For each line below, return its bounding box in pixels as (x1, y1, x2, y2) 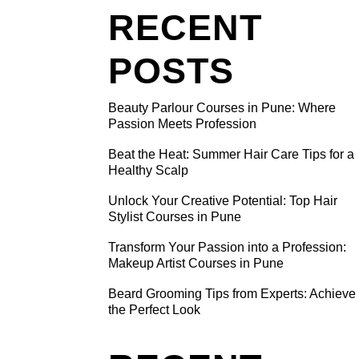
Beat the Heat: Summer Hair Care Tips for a (107, 147, 354, 161)
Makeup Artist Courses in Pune (107, 256, 284, 270)
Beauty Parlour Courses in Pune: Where (107, 101, 336, 115)
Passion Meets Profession (107, 117, 256, 131)
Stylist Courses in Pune (107, 210, 241, 224)
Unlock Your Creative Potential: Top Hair (107, 194, 337, 208)
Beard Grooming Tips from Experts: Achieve (107, 287, 356, 301)
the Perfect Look (107, 303, 200, 317)
